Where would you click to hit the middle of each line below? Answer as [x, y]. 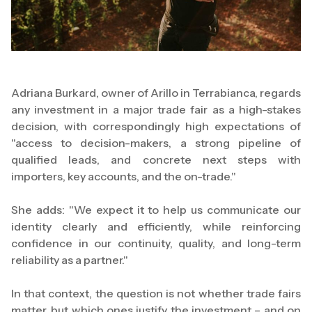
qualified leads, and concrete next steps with [156, 160]
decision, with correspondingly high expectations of [156, 126]
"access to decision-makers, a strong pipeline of [156, 143]
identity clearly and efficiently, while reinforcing [156, 227]
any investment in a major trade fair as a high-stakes [156, 110]
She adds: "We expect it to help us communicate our [156, 210]
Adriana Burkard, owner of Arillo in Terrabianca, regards [156, 93]
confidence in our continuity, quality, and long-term [156, 243]
